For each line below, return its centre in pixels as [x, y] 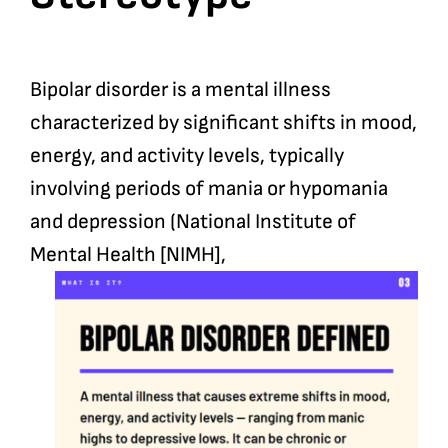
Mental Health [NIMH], [127, 255]
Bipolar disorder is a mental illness [180, 90]
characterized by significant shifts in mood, [223, 123]
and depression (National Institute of [192, 222]
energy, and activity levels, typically [186, 156]
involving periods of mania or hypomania [208, 189]
